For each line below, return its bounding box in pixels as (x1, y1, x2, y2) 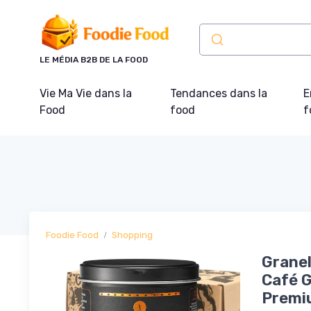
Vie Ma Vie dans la (40, 86, 132, 100)
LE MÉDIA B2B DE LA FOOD (40, 54, 148, 65)
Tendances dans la (170, 86, 268, 100)
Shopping (112, 229, 153, 240)
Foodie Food (46, 229, 99, 240)
